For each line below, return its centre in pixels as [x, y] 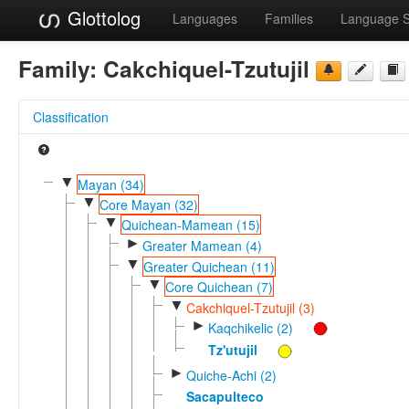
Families [289, 18]
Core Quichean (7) [219, 287]
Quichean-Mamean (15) [190, 225]
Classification [71, 116]
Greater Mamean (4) [202, 245]
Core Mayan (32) [148, 204]
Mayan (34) [110, 184]
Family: [61, 68]
